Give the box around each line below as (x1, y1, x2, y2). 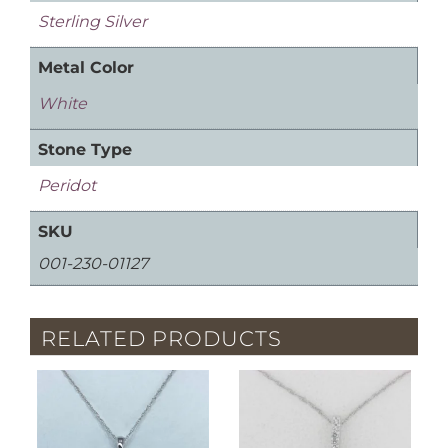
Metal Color (38, 58, 134, 78)
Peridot (38, 176, 96, 196)
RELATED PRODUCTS (40, 324, 283, 351)
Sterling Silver (38, 12, 147, 32)
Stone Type (38, 140, 132, 160)
